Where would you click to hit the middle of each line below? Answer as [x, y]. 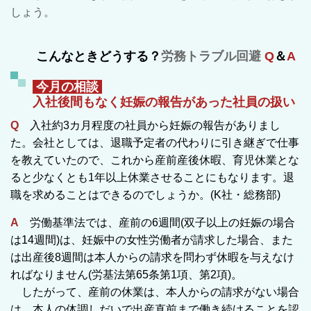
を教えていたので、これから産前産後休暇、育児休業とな [155, 160]
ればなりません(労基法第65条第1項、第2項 [119, 274]
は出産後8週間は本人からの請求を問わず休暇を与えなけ [152, 257]
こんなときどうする [91, 56]
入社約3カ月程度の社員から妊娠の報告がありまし [150, 125]
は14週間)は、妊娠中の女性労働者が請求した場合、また [152, 239]
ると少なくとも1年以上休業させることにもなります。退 [152, 177]
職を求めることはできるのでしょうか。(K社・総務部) [145, 194]
